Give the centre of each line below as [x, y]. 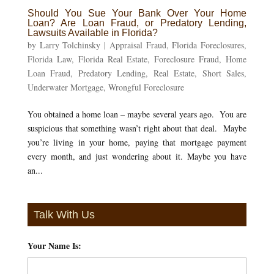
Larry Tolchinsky [70, 45]
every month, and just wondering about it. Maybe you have [137, 156]
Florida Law [49, 59]
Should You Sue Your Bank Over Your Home [137, 13]
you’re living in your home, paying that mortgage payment [137, 142]
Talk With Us [64, 214]
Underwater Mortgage [65, 87]
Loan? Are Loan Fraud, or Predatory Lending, [137, 23]
